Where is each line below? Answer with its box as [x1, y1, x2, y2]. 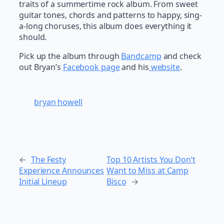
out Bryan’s [19, 61, 63, 73]
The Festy [30, 153, 66, 165]
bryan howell [34, 96, 82, 107]
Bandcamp [121, 50, 161, 62]
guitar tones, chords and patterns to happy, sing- [19, 9, 202, 21]
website [148, 61, 180, 73]
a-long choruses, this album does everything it [19, 20, 192, 32]
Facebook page [62, 61, 120, 73]
